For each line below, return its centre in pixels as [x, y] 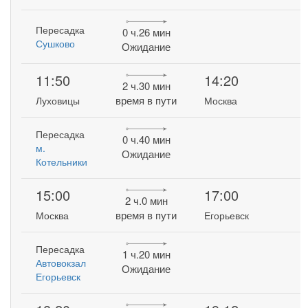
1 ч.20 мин [146, 254]
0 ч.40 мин [146, 140]
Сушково [56, 43]
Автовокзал [61, 263]
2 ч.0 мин [146, 201]
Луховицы [58, 101]
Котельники [62, 162]
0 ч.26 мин [146, 32]
